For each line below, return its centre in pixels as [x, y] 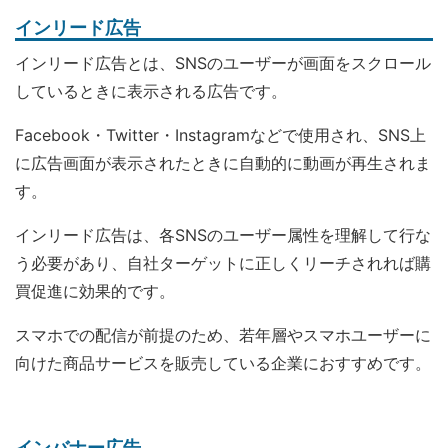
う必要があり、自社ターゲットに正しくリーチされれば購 [223, 263]
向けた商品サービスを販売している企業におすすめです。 [223, 363]
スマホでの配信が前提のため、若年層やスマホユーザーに [223, 335]
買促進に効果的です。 [95, 291]
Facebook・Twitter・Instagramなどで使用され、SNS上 [220, 135]
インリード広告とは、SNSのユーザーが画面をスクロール [223, 63]
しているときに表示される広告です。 [151, 91]
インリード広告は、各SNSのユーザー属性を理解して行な [223, 235]
